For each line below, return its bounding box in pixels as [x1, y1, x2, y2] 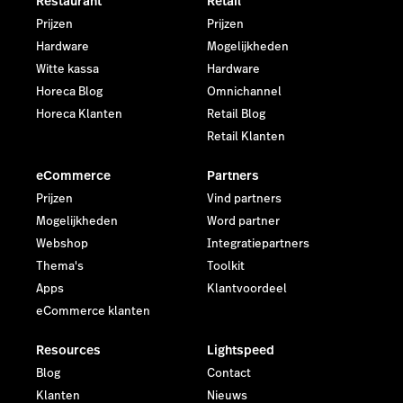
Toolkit [207, 258, 245, 275]
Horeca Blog [36, 84, 103, 101]
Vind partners [207, 191, 282, 208]
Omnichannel [207, 84, 282, 101]
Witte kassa [36, 61, 99, 78]
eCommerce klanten [36, 303, 150, 320]
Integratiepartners [207, 236, 309, 253]
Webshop [36, 236, 88, 253]
